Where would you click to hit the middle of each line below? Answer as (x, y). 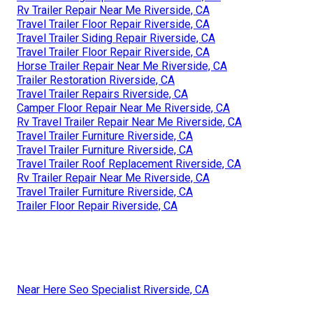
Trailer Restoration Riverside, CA (96, 80)
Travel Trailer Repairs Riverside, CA (102, 94)
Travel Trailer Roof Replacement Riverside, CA (129, 164)
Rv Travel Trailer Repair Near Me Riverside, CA (129, 122)
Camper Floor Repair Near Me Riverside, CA (123, 108)
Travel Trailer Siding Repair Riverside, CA (116, 38)
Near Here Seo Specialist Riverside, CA (113, 290)
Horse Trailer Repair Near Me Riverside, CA (122, 66)
